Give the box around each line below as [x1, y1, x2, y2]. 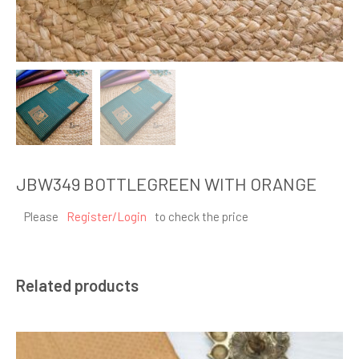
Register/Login [67, 209, 147, 224]
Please [24, 209, 58, 224]
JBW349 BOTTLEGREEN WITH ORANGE [16, 173, 317, 195]
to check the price [155, 209, 248, 224]
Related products [16, 276, 139, 296]
